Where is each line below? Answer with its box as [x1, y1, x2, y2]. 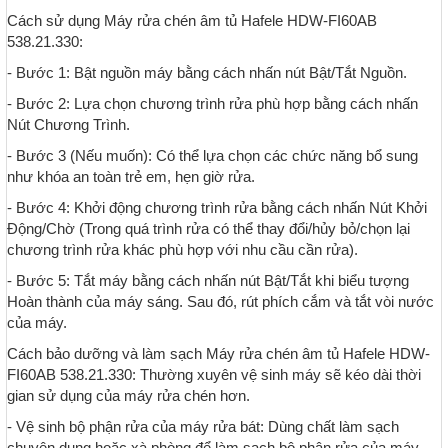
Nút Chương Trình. [7, 116, 130, 134]
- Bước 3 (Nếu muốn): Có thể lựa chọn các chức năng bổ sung [7, 147, 418, 165]
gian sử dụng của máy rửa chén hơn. [7, 387, 250, 405]
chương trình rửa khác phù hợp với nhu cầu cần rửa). [7, 241, 358, 259]
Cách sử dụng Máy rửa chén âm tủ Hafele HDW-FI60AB [7, 12, 377, 30]
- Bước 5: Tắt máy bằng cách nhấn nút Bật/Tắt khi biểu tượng [7, 272, 409, 290]
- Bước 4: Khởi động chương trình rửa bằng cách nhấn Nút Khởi [7, 199, 427, 217]
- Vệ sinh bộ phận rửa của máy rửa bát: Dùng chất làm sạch [7, 418, 399, 436]
